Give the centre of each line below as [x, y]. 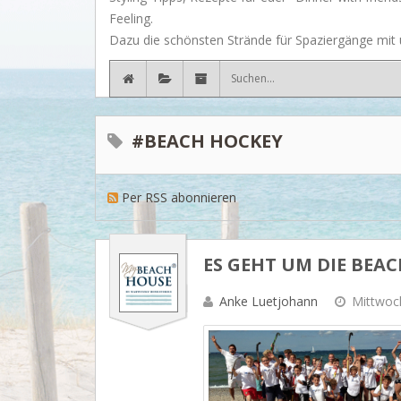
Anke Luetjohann [269, 302]
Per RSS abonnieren [179, 197]
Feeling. [131, 18]
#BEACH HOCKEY [208, 141]
